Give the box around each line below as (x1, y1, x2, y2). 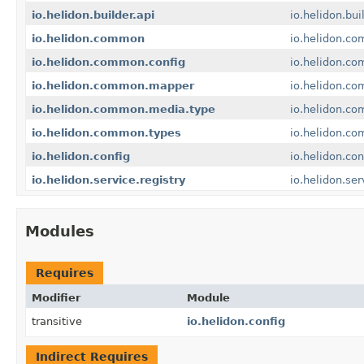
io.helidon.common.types (32, 127, 181, 140)
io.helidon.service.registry (32, 174, 185, 187)
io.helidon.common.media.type (32, 103, 215, 116)
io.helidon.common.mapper (32, 80, 194, 93)
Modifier (32, 292, 80, 305)
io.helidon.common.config (32, 56, 185, 69)
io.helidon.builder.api (32, 9, 154, 22)
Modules (25, 223, 94, 240)
